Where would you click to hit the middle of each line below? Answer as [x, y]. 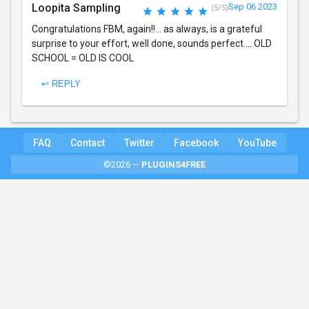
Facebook [196, 142]
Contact [87, 142]
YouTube [257, 142]
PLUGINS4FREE [173, 164]
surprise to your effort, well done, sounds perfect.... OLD [152, 43]
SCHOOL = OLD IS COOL [83, 58]
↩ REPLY [61, 84]
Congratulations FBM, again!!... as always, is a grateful [147, 29]
